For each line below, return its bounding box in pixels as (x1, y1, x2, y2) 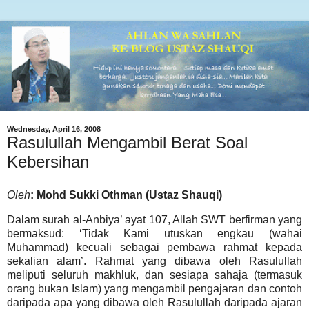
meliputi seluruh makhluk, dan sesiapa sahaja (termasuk (7, 268, 302, 281)
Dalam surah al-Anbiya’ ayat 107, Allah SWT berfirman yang (7, 213, 302, 226)
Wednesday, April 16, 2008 (7, 125, 101, 134)
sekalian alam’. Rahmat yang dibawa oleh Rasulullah (7, 255, 302, 267)
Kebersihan (7, 152, 89, 172)
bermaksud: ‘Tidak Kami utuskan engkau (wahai (7, 227, 302, 239)
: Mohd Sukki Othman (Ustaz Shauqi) (30, 188, 222, 201)
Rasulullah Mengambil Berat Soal (7, 133, 248, 152)
